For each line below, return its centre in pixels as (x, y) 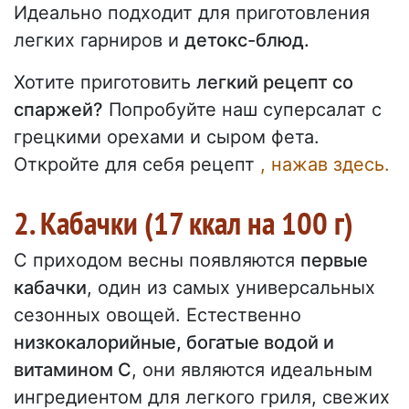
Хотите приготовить (105, 83)
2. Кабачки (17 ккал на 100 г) (184, 223)
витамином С (73, 370)
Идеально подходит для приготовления (192, 13)
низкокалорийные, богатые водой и (174, 343)
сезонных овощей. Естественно (157, 315)
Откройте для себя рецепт (137, 165)
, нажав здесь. (325, 165)
